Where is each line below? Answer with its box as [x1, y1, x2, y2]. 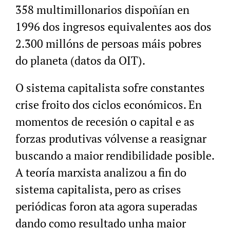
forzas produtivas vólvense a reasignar [15, 131, 206, 146]
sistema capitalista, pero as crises [15, 182, 181, 197]
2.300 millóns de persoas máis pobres [15, 36, 202, 51]
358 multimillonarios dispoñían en [15, 2, 189, 17]
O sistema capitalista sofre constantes [15, 80, 205, 95]
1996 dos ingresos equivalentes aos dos [15, 19, 212, 34]
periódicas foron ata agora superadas [15, 199, 198, 214]
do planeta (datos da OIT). [15, 53, 145, 68]
